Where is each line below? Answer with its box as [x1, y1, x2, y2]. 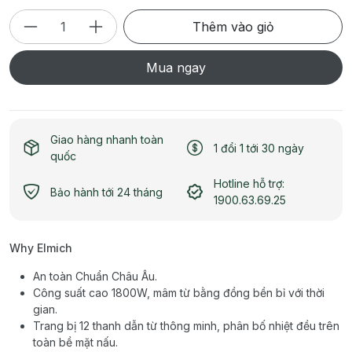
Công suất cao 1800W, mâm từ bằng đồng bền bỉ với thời [33, 286, 324, 300]
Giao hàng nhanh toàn [50, 133, 163, 147]
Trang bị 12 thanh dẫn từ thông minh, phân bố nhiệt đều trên [33, 319, 339, 333]
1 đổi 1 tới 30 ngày [214, 141, 304, 155]
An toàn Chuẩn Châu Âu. [33, 269, 157, 284]
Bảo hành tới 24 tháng [50, 185, 163, 199]
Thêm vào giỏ [192, 19, 274, 35]
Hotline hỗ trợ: [214, 177, 284, 191]
